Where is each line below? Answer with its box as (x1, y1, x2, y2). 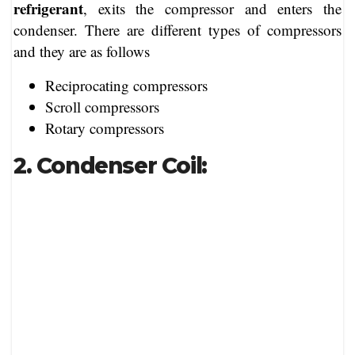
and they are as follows (13, 40, 150, 61)
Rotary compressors (45, 117, 164, 138)
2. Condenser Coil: (13, 151, 207, 179)
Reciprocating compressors (45, 74, 208, 95)
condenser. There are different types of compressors (13, 19, 342, 40)
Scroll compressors (45, 96, 159, 116)
